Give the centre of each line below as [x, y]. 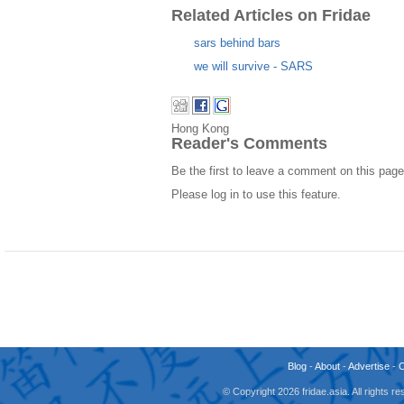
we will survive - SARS [253, 66]
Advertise [369, 366]
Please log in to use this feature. [256, 195]
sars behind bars [237, 42]
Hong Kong [200, 128]
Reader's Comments [249, 143]
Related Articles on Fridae [271, 15]
